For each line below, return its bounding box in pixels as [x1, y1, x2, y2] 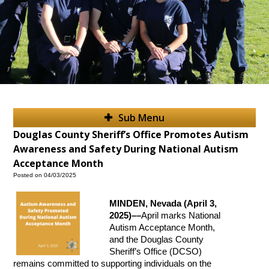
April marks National [141, 211, 221, 221]
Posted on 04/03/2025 [13, 172, 77, 179]
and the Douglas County [109, 235, 204, 245]
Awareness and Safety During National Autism [13, 142, 239, 156]
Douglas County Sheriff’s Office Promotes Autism [13, 128, 249, 142]
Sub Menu [118, 111, 165, 125]
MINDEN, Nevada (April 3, [109, 199, 217, 209]
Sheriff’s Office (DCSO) [109, 247, 202, 257]
